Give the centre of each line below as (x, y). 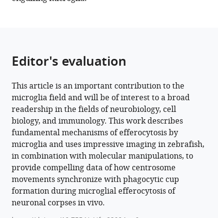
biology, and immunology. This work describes (97, 121)
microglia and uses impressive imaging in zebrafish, (108, 145)
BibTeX (35, 12)
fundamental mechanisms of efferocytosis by (95, 133)
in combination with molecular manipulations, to (102, 156)
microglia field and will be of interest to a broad (101, 98)
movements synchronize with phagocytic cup (95, 180)
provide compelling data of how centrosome (94, 168)
